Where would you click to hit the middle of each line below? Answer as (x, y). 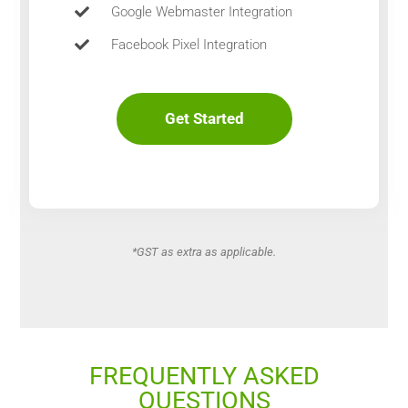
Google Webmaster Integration (202, 12)
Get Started (204, 118)
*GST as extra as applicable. (204, 252)
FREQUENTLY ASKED (204, 376)
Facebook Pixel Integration (189, 45)
